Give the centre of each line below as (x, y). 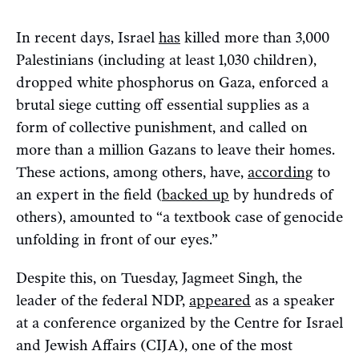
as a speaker (293, 300)
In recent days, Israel (87, 37)
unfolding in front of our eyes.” (117, 239)
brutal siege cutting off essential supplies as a (163, 105)
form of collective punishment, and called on (162, 127)
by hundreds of (281, 194)
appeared (220, 300)
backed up (196, 194)
